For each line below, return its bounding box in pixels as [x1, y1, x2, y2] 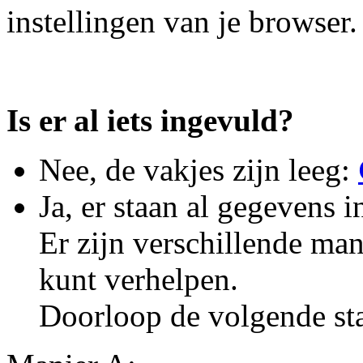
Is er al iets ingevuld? [6, 102, 294, 138]
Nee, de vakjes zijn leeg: [39, 152, 358, 187]
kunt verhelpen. [39, 261, 238, 297]
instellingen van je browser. [6, 3, 357, 39]
